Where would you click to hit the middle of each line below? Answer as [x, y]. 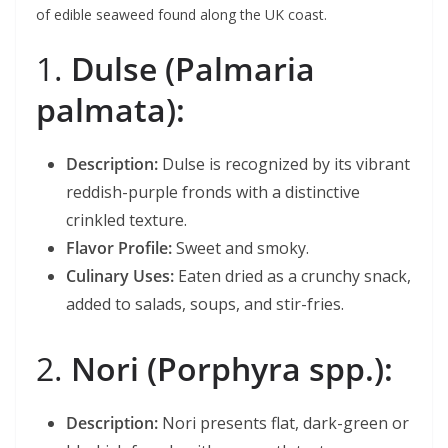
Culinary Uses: [120, 276]
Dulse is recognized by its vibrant [284, 164]
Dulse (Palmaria [193, 68]
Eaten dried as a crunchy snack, [292, 276]
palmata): [110, 109]
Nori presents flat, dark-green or [283, 423]
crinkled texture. [126, 220]
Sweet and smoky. [240, 248]
